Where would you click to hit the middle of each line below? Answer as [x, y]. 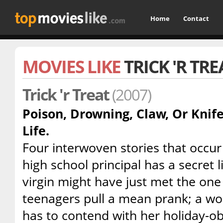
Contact [196, 18]
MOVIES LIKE [73, 66]
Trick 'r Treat [67, 94]
